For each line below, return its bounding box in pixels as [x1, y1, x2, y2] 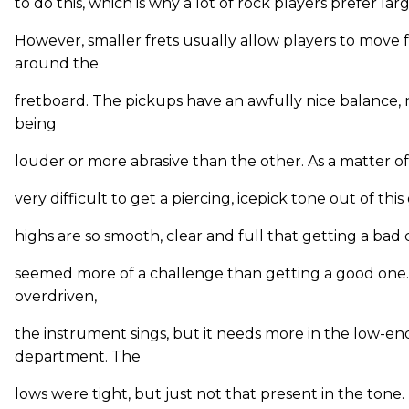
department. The [15, 348, 141, 365]
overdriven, [15, 288, 97, 305]
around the [15, 55, 99, 72]
